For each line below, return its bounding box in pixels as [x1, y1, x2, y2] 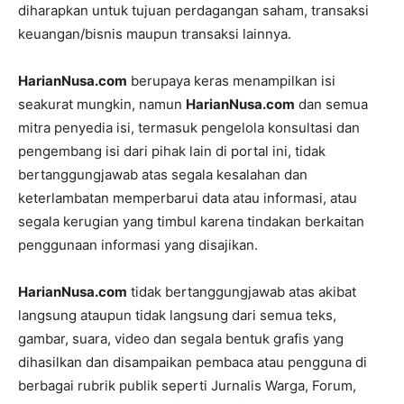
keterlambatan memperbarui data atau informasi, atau [18, 189, 357, 207]
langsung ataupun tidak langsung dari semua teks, [18, 307, 336, 324]
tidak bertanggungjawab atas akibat [127, 283, 356, 300]
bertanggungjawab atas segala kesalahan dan [18, 166, 308, 183]
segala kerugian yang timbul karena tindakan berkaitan [18, 213, 364, 230]
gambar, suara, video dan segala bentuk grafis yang [18, 330, 344, 347]
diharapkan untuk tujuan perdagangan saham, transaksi [18, 2, 369, 19]
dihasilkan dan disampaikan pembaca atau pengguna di [18, 353, 367, 371]
